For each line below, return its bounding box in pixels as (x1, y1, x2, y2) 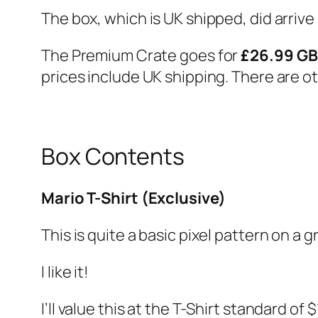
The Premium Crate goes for (41, 45, 241, 67)
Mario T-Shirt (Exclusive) (41, 187, 226, 209)
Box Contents (41, 140, 185, 172)
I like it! (41, 261, 89, 283)
